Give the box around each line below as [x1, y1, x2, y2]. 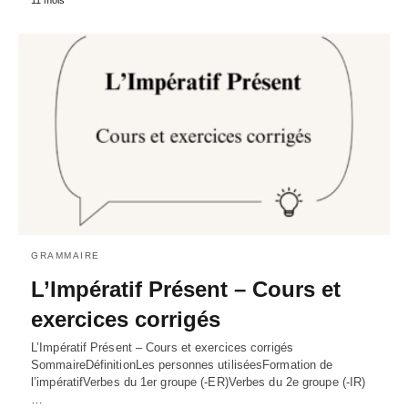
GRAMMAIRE [31, 250, 100, 261]
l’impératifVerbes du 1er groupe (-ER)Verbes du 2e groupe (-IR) [31, 375, 366, 390]
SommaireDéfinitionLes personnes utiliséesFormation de [31, 358, 333, 372]
